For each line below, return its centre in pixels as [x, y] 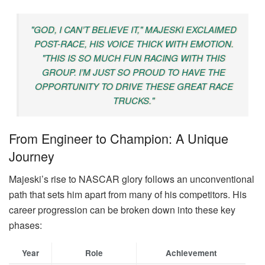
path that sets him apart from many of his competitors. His [128, 194]
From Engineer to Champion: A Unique [119, 138]
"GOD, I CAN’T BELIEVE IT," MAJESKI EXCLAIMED [134, 30]
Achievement [191, 253]
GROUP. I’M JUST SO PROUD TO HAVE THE [134, 72]
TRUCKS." [134, 101]
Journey [32, 156]
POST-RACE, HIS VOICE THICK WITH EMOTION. [134, 44]
